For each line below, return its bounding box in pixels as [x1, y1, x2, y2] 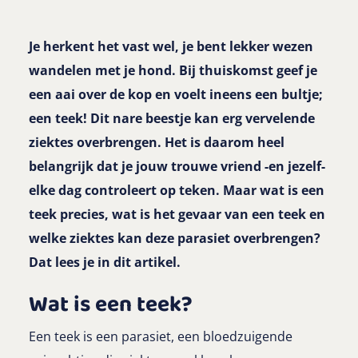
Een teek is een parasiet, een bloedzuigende [29, 328, 292, 346]
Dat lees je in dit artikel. [29, 253, 181, 272]
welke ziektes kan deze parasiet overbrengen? [29, 229, 320, 248]
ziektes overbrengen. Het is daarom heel [29, 133, 284, 152]
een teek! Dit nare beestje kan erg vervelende [29, 109, 315, 128]
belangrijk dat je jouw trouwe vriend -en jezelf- [29, 157, 325, 176]
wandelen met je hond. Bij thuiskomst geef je [29, 62, 317, 80]
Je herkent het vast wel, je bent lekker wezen [29, 38, 313, 56]
